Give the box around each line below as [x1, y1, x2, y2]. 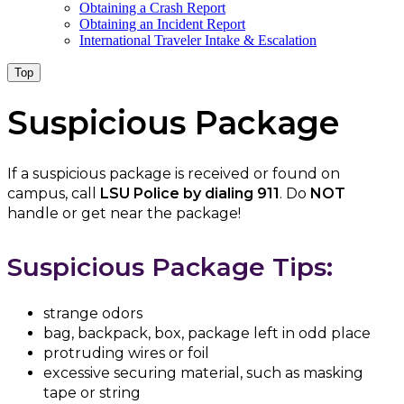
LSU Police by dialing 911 [100, 185, 280, 203]
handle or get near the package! [7, 205, 241, 223]
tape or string [43, 383, 141, 401]
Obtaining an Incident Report [79, 16, 245, 32]
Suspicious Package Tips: [7, 252, 333, 283]
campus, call [7, 185, 100, 203]
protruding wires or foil [43, 344, 209, 362]
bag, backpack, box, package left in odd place [43, 324, 371, 342]
